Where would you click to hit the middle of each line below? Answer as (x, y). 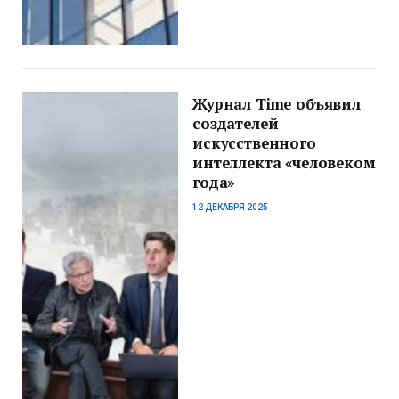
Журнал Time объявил (277, 104)
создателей (236, 124)
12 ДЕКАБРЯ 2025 (231, 207)
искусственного (254, 143)
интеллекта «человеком (284, 163)
